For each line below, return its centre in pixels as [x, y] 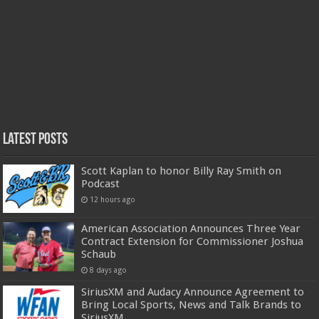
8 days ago [109, 270]
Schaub [99, 255]
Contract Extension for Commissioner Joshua [193, 242]
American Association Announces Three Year [191, 229]
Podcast [101, 184]
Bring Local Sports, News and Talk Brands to [192, 305]
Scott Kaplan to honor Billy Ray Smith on [182, 171]
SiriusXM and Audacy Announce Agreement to [193, 292]
